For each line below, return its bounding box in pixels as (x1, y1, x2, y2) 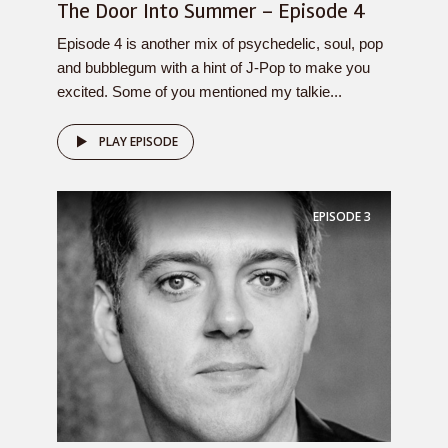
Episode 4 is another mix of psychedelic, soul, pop (57, 35, 383, 52)
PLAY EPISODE (99, 133, 178, 150)
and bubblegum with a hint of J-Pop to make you (57, 59, 370, 76)
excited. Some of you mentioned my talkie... (57, 83, 342, 100)
